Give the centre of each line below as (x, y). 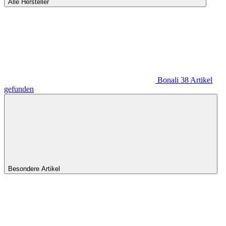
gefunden (19, 89)
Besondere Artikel (35, 169)
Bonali (168, 80)
